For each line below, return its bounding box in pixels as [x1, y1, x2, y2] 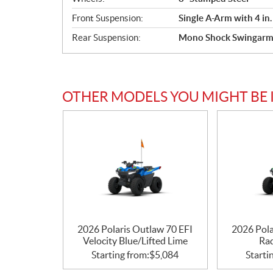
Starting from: [91, 249, 150, 260]
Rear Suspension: [72, 32, 141, 43]
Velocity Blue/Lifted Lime [82, 235, 188, 246]
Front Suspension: [72, 13, 143, 24]
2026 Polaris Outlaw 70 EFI [77, 224, 193, 235]
